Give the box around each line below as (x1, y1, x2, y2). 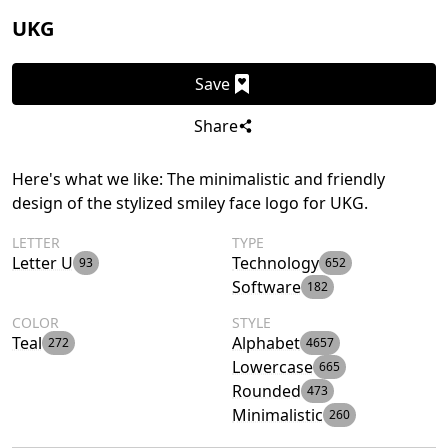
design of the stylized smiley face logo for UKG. (12, 191, 368, 214)
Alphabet (232, 331, 300, 354)
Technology (232, 251, 319, 274)
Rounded (232, 379, 301, 402)
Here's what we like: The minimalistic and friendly (12, 167, 385, 190)
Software (232, 275, 301, 298)
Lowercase (232, 355, 313, 378)
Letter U (12, 251, 73, 274)
